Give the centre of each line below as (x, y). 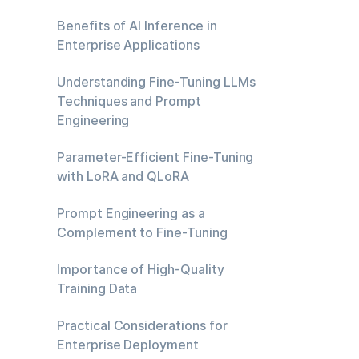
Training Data (97, 288)
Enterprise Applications (128, 45)
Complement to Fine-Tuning (142, 232)
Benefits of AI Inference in (137, 26)
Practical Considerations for (142, 325)
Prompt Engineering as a (131, 213)
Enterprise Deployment (128, 345)
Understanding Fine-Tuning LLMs (156, 82)
